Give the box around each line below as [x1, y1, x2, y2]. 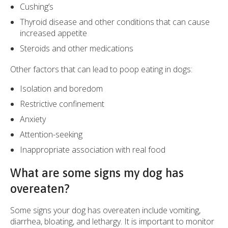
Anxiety [20, 113, 46, 125]
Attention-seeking [20, 129, 83, 140]
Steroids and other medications [20, 43, 134, 54]
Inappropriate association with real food [20, 144, 166, 156]
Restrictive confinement [20, 98, 105, 110]
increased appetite [20, 27, 88, 39]
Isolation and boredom [20, 83, 103, 95]
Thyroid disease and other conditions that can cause [20, 16, 210, 28]
